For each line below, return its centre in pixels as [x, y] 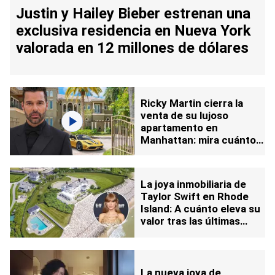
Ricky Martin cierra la [192, 103]
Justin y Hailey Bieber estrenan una [133, 14]
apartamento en [179, 127]
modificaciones [178, 233]
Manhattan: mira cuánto [198, 140]
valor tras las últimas [190, 221]
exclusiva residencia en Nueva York [134, 31]
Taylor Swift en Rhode [195, 196]
